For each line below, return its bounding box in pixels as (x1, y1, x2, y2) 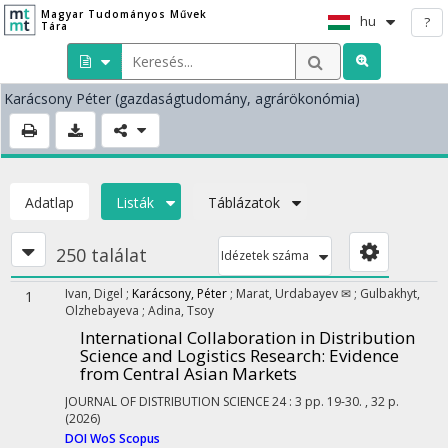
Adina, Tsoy (148, 302, 214, 319)
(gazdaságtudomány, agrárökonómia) (115, 89, 360, 108)
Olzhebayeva (65, 302, 142, 319)
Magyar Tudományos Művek (40, 7, 207, 21)
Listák (116, 193, 154, 212)
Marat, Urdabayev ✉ (236, 285, 354, 302)
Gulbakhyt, (360, 285, 420, 302)
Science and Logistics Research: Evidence (80, 344, 399, 367)
